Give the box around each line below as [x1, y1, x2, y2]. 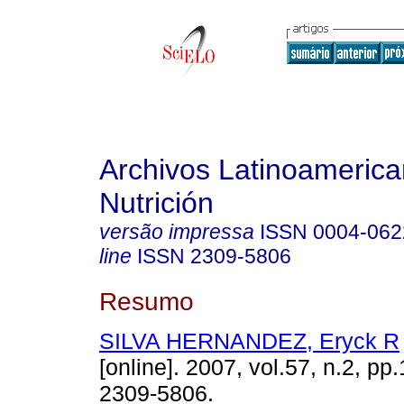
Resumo [99, 286, 194, 316]
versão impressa [99, 220, 254, 243]
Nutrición [99, 187, 214, 219]
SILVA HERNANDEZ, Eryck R [99, 328, 399, 354]
